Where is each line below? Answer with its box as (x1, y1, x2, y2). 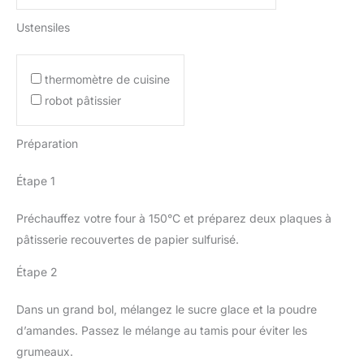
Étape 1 (16, 173, 55, 188)
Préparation (16, 136, 78, 150)
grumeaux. (16, 344, 73, 358)
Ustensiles (16, 19, 70, 34)
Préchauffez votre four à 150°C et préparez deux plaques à (16, 210, 331, 225)
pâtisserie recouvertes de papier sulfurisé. (16, 232, 239, 246)
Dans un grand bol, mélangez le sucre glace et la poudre (16, 301, 317, 316)
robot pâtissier (45, 93, 121, 107)
